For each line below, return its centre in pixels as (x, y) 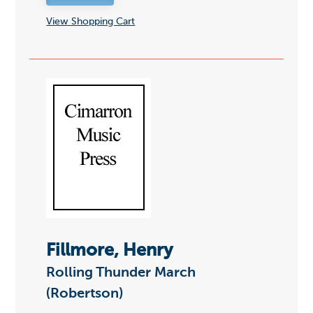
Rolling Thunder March (121, 274)
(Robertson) (85, 294)
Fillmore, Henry (110, 252)
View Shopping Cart (91, 21)
